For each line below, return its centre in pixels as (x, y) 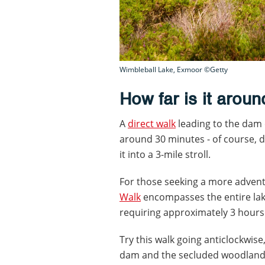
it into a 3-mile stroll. (165, 154)
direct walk (152, 123)
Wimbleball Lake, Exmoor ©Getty (174, 69)
